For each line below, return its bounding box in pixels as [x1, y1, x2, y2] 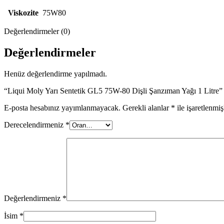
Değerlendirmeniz [4, 193, 62, 202]
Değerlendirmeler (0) [4, 26, 70, 35]
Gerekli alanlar [122, 103, 171, 112]
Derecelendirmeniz [4, 120, 65, 129]
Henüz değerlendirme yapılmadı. [4, 69, 107, 78]
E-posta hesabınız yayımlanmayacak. [4, 103, 120, 112]
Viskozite [7, 8, 38, 17]
